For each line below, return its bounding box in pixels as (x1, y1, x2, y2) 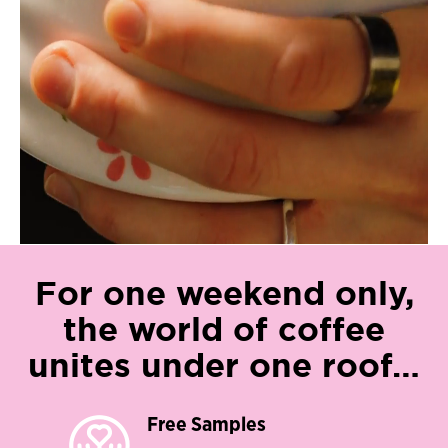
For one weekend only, (34, 273, 414, 311)
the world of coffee (63, 309, 385, 347)
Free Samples (146, 414, 266, 435)
